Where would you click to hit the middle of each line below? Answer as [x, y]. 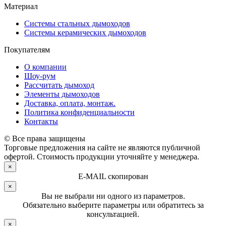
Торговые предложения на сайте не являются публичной [102, 148]
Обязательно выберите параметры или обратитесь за [113, 205]
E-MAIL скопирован [113, 177]
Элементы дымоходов [62, 94]
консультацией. [113, 214]
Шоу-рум [40, 76]
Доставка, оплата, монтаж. [70, 103]
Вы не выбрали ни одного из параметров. [113, 196]
